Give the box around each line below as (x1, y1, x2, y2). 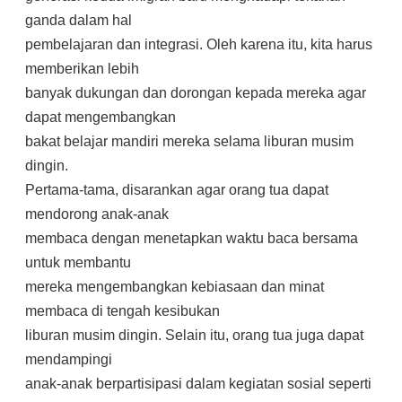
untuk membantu (25, 255, 131, 270)
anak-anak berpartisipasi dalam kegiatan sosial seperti (25, 376, 371, 391)
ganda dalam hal (25, 13, 132, 28)
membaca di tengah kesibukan (25, 303, 220, 319)
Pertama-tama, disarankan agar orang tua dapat (25, 182, 328, 197)
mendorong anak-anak (25, 206, 169, 222)
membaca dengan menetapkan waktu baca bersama (25, 231, 358, 246)
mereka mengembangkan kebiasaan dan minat (25, 279, 324, 294)
